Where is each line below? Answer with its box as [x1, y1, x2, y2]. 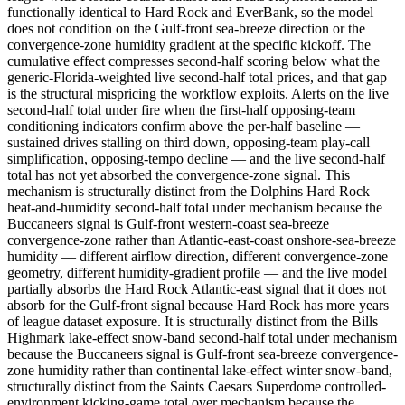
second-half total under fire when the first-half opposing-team [7, 101, 355, 118]
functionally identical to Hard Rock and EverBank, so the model [7, 4, 373, 20]
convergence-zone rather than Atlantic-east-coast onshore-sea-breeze [7, 231, 396, 248]
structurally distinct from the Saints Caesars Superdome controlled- [7, 378, 386, 394]
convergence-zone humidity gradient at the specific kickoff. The [7, 36, 371, 52]
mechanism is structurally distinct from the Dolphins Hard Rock [7, 183, 370, 199]
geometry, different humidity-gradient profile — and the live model [7, 264, 387, 280]
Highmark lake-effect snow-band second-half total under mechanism [7, 329, 397, 345]
